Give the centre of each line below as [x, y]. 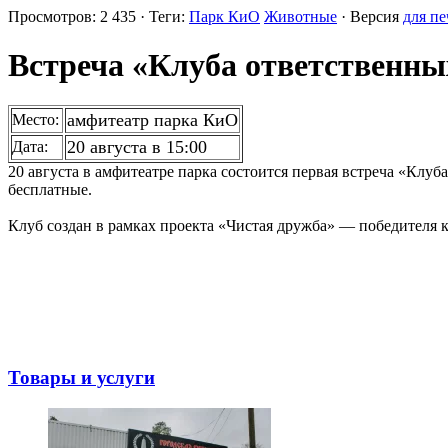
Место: [35, 120]
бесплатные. [50, 190]
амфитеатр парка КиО [152, 120]
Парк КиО [224, 16]
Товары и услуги [81, 378]
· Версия [370, 16]
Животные [300, 16]
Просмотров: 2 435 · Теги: [98, 16]
